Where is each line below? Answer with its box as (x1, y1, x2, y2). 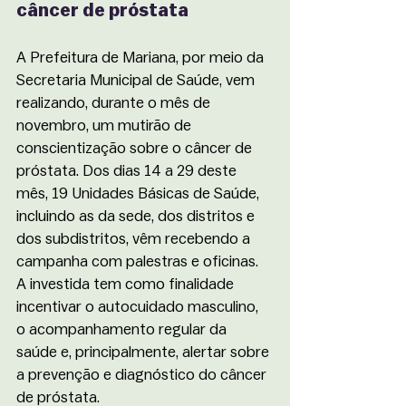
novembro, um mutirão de (16, 118, 195, 133)
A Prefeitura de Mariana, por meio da (16, 50, 267, 65)
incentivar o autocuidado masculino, (16, 299, 262, 314)
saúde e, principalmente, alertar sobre (16, 344, 273, 360)
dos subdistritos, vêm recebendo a (16, 231, 254, 246)
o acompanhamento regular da (16, 322, 230, 337)
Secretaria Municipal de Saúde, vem (16, 72, 258, 88)
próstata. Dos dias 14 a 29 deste (16, 163, 240, 179)
